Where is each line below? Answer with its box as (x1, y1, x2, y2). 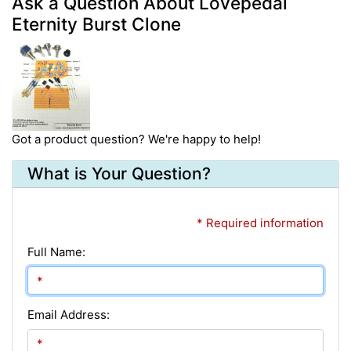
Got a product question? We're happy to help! (12, 131, 261, 147)
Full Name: (27, 244, 85, 259)
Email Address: (27, 306, 110, 322)
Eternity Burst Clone (12, 13, 181, 35)
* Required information (197, 215, 324, 230)
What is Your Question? (27, 164, 211, 184)
